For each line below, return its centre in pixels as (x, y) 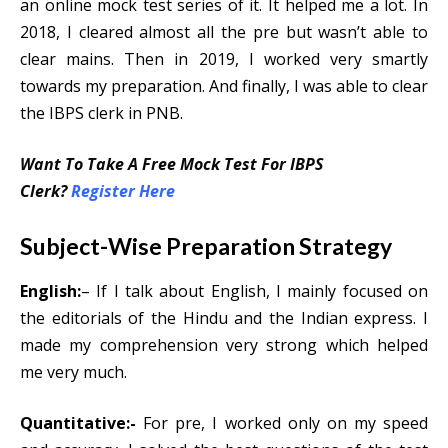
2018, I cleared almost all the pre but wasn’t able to (224, 32)
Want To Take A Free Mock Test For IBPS (171, 164)
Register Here (123, 191)
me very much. (75, 372)
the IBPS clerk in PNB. (101, 113)
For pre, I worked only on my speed (282, 423)
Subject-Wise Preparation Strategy (206, 246)
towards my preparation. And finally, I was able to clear (224, 86)
